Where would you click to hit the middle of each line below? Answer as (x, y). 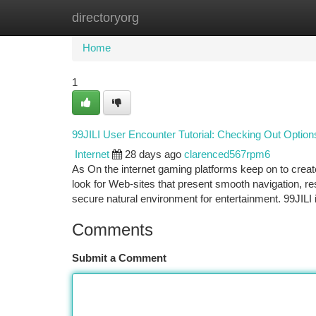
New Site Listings (182, 18)
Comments (113, 230)
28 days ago (153, 154)
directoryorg (105, 18)
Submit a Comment (119, 258)
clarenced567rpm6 (227, 154)
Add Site (263, 18)
